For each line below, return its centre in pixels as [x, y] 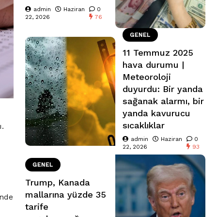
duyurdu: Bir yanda [163, 89]
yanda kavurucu [156, 113]
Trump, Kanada [58, 183]
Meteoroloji [147, 77]
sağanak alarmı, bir [163, 101]
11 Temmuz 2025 [158, 53]
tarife [37, 207]
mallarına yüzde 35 [66, 195]
